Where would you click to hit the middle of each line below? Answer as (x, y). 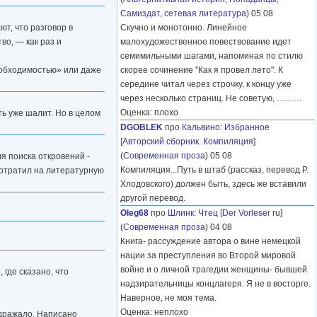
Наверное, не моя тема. (168, 298)
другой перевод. (153, 198)
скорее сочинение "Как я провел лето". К (202, 70)
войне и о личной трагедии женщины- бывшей (214, 270)
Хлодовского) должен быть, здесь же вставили (213, 184)
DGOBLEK (142, 128)
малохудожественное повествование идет (206, 42)
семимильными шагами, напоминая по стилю (212, 56)
